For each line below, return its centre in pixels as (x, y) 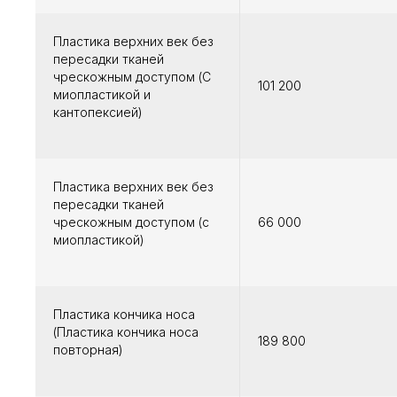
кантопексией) (98, 113)
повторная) (88, 350)
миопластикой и (102, 95)
